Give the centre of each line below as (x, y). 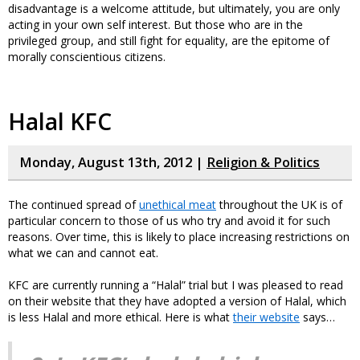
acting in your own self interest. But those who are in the (155, 25)
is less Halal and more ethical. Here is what (121, 317)
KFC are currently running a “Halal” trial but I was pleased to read (176, 285)
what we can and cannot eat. (83, 253)
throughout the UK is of (279, 205)
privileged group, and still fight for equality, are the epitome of (169, 41)
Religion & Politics (263, 163)
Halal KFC (60, 122)
